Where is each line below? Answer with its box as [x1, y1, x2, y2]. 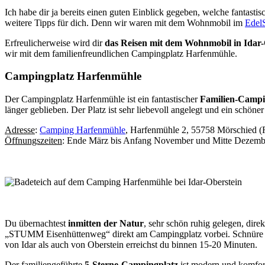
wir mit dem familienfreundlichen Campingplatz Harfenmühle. [5, 48, 237, 59]
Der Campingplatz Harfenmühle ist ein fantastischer [5, 94, 200, 105]
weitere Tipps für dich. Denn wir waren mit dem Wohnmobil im [5, 17, 245, 28]
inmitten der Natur [66, 218, 144, 229]
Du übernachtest [5, 218, 66, 229]
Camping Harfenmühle [40, 125, 125, 135]
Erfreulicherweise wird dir [5, 37, 105, 48]
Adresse [5, 125, 35, 135]
